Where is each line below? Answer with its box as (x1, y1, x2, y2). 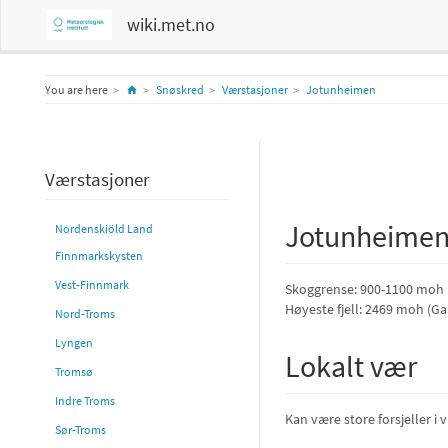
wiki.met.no (126, 13, 215, 36)
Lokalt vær (285, 347, 417, 385)
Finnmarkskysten (55, 248, 143, 263)
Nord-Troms (55, 306, 115, 321)
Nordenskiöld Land (55, 221, 153, 236)
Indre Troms (55, 393, 115, 408)
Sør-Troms (55, 422, 106, 437)
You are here (45, 82, 108, 97)
